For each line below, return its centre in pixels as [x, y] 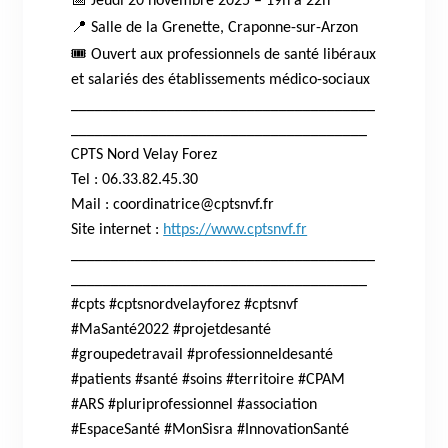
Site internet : [117, 229]
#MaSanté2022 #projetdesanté [171, 329]
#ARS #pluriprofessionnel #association [194, 404]
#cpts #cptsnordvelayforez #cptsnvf [185, 304]
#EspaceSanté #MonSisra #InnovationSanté [210, 429]
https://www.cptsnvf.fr [235, 229]
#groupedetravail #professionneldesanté [202, 354]
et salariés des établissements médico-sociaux [221, 79]
